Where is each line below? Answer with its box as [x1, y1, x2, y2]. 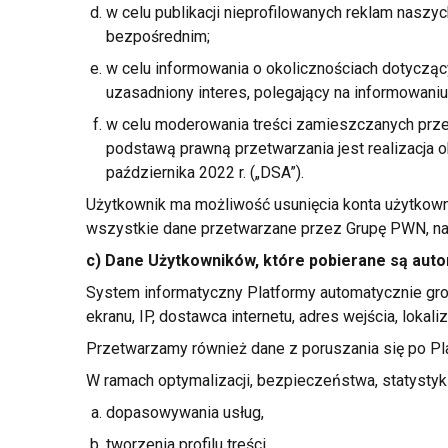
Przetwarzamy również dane [85, 339, 289, 358]
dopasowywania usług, [105, 403, 264, 422]
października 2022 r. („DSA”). [105, 163, 304, 182]
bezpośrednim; [105, 27, 210, 46]
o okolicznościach [252, 59, 378, 78]
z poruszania [288, 339, 379, 358]
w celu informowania [105, 59, 253, 78]
